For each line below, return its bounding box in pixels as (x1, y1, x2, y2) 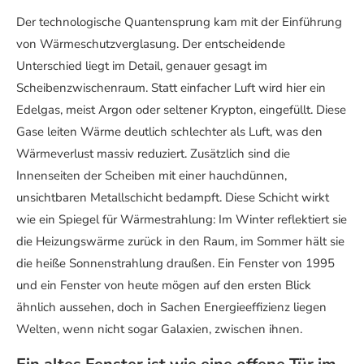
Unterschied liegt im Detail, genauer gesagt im (16, 58, 267, 75)
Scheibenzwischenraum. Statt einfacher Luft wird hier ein (16, 80, 326, 97)
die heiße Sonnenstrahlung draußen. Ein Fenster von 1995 (16, 255, 335, 272)
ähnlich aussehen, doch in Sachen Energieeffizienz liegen (16, 299, 327, 316)
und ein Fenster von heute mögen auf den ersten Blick (16, 277, 311, 294)
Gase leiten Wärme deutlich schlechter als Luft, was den (16, 123, 323, 141)
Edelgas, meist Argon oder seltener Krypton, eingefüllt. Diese (16, 102, 346, 119)
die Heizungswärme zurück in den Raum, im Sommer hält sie (16, 233, 344, 250)
